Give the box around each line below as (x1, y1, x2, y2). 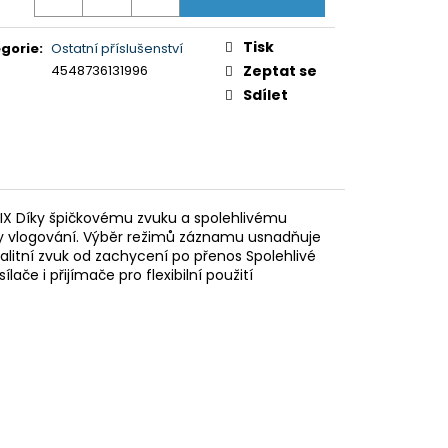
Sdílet (243, 84, 288, 105)
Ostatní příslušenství (51, 38, 183, 58)
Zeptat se (243, 60, 317, 81)
